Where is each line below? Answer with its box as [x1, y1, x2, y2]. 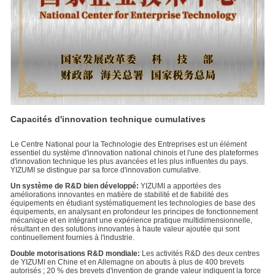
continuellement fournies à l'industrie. [10, 233, 134, 242]
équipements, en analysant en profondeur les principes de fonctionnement [10, 207, 258, 217]
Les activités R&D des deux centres [141, 249, 260, 258]
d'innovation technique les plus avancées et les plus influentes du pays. [10, 157, 248, 166]
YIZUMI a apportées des [140, 182, 221, 191]
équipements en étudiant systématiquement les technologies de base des [10, 199, 255, 208]
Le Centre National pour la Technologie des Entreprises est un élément [10, 140, 247, 149]
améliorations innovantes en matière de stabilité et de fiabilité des [10, 190, 228, 199]
